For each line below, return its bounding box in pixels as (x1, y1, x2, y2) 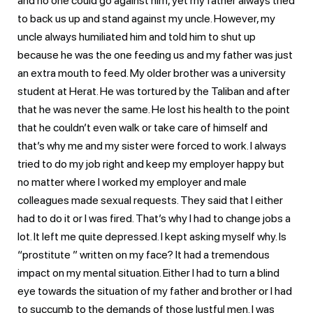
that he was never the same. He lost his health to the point (17, 102, 290, 116)
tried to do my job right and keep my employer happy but (17, 156, 284, 170)
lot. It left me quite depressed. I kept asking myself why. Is (17, 229, 286, 243)
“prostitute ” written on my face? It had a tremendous (17, 247, 270, 261)
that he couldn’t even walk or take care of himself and (17, 120, 268, 134)
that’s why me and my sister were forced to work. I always (17, 138, 286, 152)
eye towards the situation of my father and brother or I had (17, 284, 292, 298)
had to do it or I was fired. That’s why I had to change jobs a (17, 211, 291, 225)
